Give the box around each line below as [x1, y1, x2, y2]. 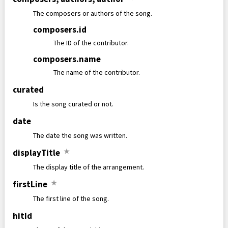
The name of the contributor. [53, 68, 140, 77]
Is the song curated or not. [33, 99, 113, 108]
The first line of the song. [33, 194, 109, 203]
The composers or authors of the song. [33, 9, 152, 18]
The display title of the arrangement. [33, 162, 144, 172]
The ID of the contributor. [53, 38, 129, 47]
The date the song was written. [33, 131, 127, 140]
